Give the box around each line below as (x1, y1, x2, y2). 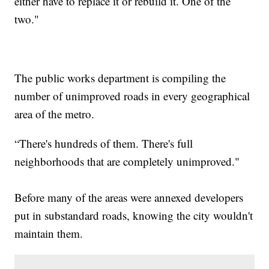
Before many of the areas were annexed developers (14, 190, 244, 205)
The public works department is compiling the (14, 70, 226, 86)
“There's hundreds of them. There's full (14, 136, 193, 151)
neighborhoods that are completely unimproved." (14, 154, 240, 169)
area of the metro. (14, 106, 95, 122)
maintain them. (14, 226, 83, 241)
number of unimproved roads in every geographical (14, 88, 250, 104)
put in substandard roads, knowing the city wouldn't (14, 208, 253, 223)
